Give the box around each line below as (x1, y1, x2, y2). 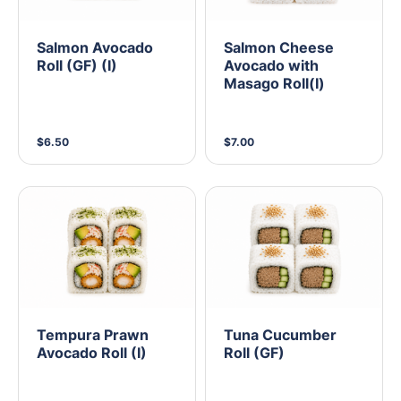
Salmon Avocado (37, 38, 153, 57)
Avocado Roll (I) (37, 343, 147, 362)
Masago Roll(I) (224, 74, 325, 93)
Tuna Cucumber (224, 325, 337, 344)
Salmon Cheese (224, 38, 334, 57)
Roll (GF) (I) (37, 56, 117, 75)
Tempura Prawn (37, 325, 149, 344)
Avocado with (224, 56, 319, 75)
